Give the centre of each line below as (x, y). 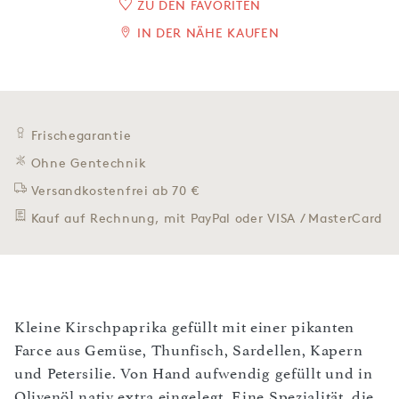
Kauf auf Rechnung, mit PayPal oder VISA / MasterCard (207, 218)
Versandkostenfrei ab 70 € (115, 190)
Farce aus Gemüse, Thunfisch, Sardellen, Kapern (189, 350)
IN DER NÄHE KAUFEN (208, 33)
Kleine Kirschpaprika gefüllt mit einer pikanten (184, 327)
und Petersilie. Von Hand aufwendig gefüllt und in (194, 373)
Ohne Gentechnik (89, 163)
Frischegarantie (81, 135)
